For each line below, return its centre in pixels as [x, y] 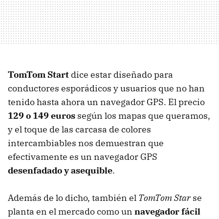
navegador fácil [167, 212]
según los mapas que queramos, [143, 116]
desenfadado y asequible [60, 171]
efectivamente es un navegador [74, 157]
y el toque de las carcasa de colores [79, 130]
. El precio [184, 102]
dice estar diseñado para [121, 75]
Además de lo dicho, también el [73, 198]
